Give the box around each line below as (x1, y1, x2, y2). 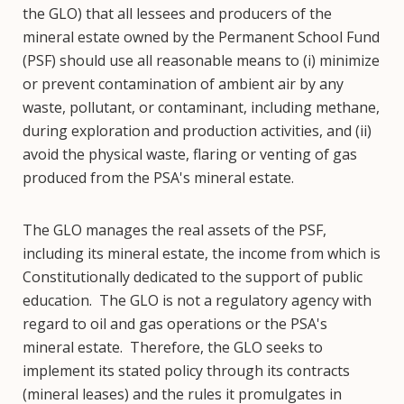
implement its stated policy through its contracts (23, 361, 350, 381)
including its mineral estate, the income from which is (23, 243, 381, 263)
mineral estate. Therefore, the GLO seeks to (23, 337, 323, 357)
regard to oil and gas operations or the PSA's (23, 314, 327, 334)
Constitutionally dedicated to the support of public (23, 267, 363, 287)
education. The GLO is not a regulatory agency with (23, 290, 372, 310)
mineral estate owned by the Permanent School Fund (23, 27, 380, 47)
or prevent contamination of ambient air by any (23, 74, 344, 94)
